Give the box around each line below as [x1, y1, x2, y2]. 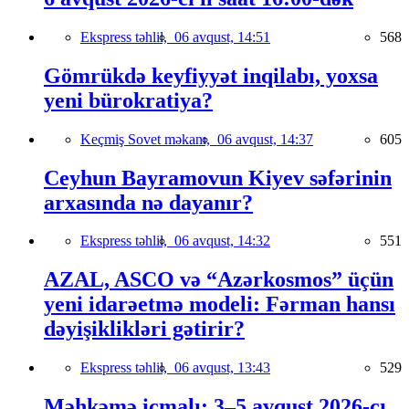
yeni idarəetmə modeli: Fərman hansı [44, 292, 395, 317]
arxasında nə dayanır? [44, 190, 253, 215]
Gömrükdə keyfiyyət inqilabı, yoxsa [44, 63, 378, 88]
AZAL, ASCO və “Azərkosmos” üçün [44, 267, 393, 292]
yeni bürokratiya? [44, 88, 213, 112]
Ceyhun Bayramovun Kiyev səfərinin [44, 165, 392, 190]
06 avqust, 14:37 [217, 131, 313, 147]
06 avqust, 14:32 [174, 233, 270, 249]
